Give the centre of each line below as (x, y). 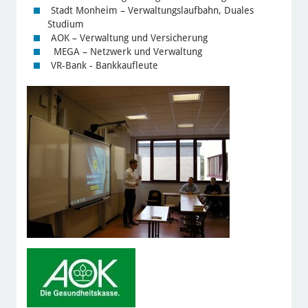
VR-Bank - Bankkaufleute (104, 65)
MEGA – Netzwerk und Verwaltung (126, 51)
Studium (65, 24)
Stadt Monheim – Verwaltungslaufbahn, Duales (152, 10)
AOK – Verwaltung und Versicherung (129, 37)
